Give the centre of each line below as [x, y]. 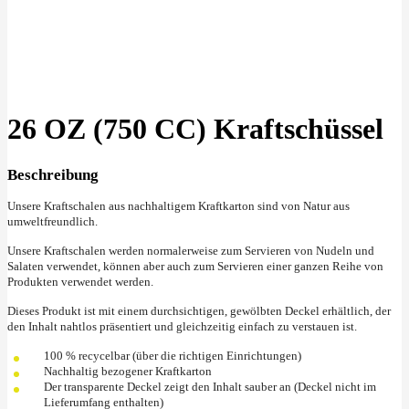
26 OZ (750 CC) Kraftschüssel [195, 129]
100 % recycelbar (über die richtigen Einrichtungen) [173, 355]
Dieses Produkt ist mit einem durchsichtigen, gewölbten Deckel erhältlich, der [199, 310]
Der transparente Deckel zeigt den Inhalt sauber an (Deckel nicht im [210, 386]
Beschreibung [53, 174]
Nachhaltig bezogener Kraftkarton [128, 371]
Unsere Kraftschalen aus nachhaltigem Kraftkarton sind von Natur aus [178, 205]
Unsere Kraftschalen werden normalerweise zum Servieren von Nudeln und [191, 250]
